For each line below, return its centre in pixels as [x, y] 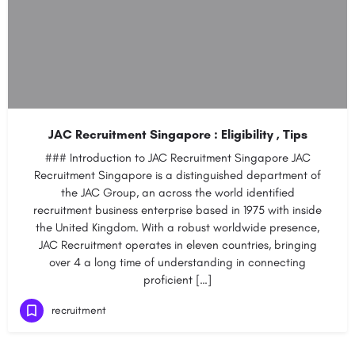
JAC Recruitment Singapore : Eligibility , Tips [177, 134]
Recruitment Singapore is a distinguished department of [177, 175]
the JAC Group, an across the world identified [177, 193]
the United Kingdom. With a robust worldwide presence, [177, 227]
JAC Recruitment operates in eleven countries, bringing [177, 245]
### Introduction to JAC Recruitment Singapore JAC [177, 158]
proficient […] [177, 280]
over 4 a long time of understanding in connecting [177, 262]
